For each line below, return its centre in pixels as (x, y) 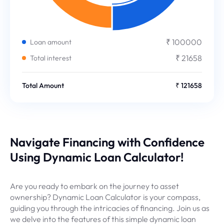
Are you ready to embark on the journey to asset (94, 186)
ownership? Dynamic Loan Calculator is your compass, (105, 197)
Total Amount (43, 85)
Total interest (51, 58)
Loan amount (51, 42)
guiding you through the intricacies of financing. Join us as (110, 208)
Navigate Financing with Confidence (107, 142)
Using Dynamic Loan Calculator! (97, 157)
